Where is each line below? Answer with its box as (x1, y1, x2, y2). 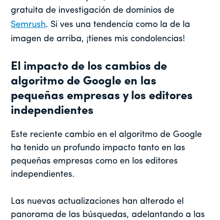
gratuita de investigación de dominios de (11, 6, 175, 16)
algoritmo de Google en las (11, 76, 157, 88)
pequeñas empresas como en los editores (11, 157, 178, 166)
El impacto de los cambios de (11, 61, 167, 73)
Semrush (11, 20, 46, 30)
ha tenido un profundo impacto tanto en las (11, 143, 186, 153)
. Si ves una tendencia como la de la (46, 20, 191, 30)
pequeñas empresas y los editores (11, 90, 193, 103)
